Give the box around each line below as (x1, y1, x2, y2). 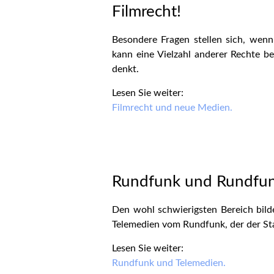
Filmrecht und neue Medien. (112, 103, 232, 113)
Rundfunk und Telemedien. (112, 258, 226, 268)
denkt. (112, 64, 139, 74)
